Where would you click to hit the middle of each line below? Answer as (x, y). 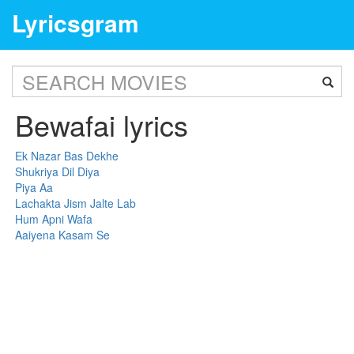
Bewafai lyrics (102, 124)
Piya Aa (34, 187)
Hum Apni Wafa (54, 219)
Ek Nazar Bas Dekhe (67, 156)
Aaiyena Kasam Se (63, 235)
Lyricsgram (75, 23)
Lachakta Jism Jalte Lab (76, 203)
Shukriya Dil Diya (58, 171)
